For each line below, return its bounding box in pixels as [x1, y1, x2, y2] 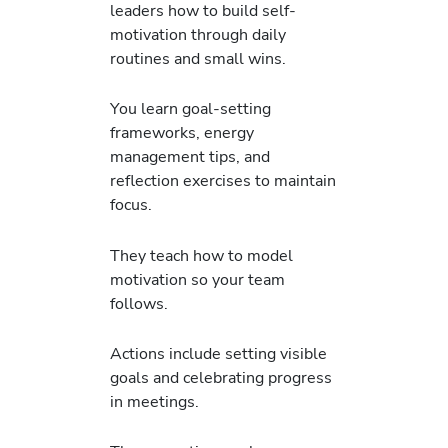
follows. [110, 291, 168, 315]
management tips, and [110, 145, 270, 169]
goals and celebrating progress [110, 365, 332, 389]
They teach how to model [110, 243, 293, 267]
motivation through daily [110, 23, 286, 47]
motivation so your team [110, 267, 285, 291]
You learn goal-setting [110, 97, 271, 121]
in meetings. [110, 389, 199, 413]
